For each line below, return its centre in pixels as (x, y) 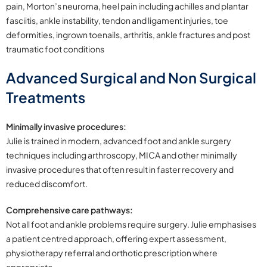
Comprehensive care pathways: (69, 210)
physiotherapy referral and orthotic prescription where (112, 253)
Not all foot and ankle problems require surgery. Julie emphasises (131, 224)
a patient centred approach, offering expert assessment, (116, 239)
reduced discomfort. (47, 184)
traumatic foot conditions (55, 49)
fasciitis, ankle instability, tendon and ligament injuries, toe (117, 21)
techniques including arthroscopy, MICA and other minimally (122, 155)
